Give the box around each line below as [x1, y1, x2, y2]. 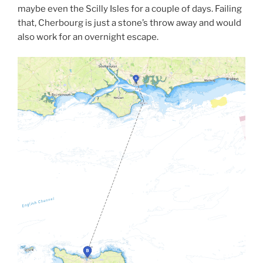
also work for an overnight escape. [18, 31, 159, 42]
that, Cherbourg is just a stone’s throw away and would [18, 17, 241, 28]
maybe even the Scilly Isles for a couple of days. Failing [18, 3, 242, 14]
